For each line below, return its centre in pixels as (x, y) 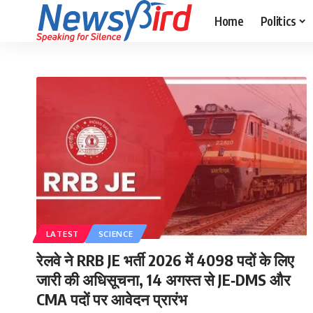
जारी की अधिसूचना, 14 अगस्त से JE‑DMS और (163, 279)
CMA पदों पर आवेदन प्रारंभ (112, 299)
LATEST (62, 233)
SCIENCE (116, 233)
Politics (278, 21)
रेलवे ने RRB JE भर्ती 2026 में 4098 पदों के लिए (165, 260)
